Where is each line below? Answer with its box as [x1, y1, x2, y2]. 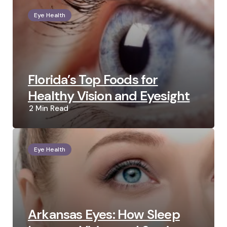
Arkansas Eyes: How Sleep [28, 206, 180, 223]
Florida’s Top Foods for [28, 71, 158, 89]
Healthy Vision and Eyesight [28, 87, 190, 105]
